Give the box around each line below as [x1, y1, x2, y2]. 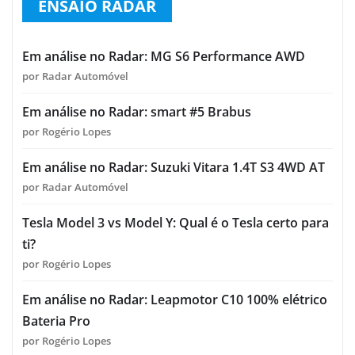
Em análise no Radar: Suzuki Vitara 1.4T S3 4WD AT [22, 158, 325, 177]
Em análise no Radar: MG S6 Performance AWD [22, 48, 305, 66]
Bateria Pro [22, 312, 90, 330]
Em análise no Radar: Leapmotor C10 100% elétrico [22, 291, 327, 309]
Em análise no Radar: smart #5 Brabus [22, 103, 251, 121]
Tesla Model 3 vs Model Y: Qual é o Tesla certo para [22, 214, 329, 232]
